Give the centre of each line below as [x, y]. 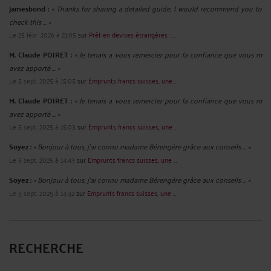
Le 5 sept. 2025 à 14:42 [42, 192]
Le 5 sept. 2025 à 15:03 [42, 126]
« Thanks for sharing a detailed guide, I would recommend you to [157, 8]
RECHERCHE [46, 247]
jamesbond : [29, 8]
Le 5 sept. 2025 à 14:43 [42, 159]
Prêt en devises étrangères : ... [132, 34]
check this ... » [30, 21]
